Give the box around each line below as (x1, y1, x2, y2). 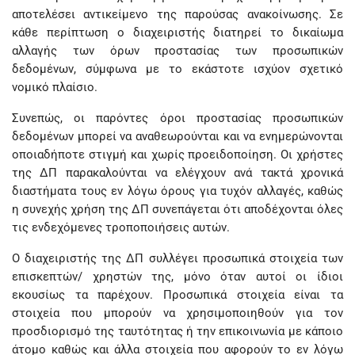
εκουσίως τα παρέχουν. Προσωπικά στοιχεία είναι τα (12, 288, 343, 302)
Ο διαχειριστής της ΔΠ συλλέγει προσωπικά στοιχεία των (12, 251, 343, 265)
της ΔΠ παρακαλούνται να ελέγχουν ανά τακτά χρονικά (12, 166, 343, 180)
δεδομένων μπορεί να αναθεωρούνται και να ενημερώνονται (12, 129, 343, 143)
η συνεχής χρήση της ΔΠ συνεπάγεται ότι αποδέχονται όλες (12, 202, 343, 216)
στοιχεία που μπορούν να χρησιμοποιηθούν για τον (12, 306, 343, 320)
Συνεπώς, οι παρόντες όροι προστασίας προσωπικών (12, 111, 343, 125)
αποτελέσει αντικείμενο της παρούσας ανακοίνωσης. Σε (12, 7, 343, 21)
